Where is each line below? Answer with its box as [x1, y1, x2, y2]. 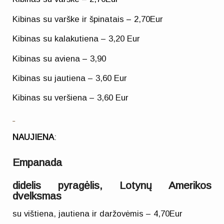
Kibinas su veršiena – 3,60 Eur [12, 93, 129, 103]
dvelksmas [12, 189, 62, 201]
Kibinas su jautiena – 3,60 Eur [12, 73, 127, 83]
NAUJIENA [12, 132, 54, 142]
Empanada [12, 156, 62, 168]
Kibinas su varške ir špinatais [12, 14, 127, 24]
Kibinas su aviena [12, 53, 83, 63]
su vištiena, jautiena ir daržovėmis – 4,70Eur [12, 209, 183, 219]
